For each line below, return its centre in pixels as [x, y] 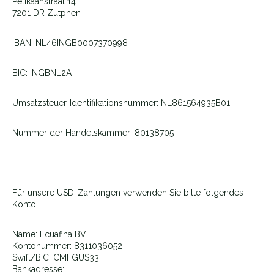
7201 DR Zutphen [46, 13]
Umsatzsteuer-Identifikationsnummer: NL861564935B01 [121, 103]
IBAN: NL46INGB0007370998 [70, 43]
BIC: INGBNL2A [42, 73]
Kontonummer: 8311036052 [67, 246]
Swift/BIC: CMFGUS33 [56, 257]
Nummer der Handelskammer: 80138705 [93, 133]
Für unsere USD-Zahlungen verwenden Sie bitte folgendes [128, 193]
